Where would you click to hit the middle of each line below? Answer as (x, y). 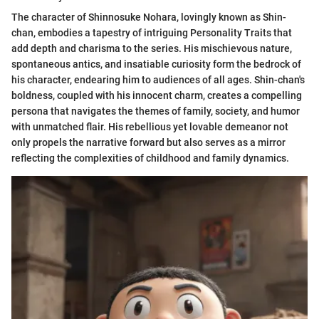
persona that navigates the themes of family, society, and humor (156, 111)
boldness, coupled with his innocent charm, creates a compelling (157, 95)
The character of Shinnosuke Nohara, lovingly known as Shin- (149, 17)
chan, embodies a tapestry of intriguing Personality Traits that (152, 32)
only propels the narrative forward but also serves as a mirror (148, 142)
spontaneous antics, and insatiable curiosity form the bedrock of (156, 64)
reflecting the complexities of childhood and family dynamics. (150, 158)
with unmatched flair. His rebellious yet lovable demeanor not (150, 126)
